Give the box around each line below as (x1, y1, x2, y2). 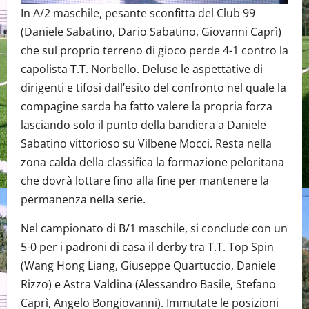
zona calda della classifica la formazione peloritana (21, 154, 284, 170)
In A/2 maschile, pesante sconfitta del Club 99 (21, 6, 255, 21)
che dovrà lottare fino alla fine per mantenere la (21, 173, 269, 189)
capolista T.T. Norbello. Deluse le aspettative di (21, 61, 263, 77)
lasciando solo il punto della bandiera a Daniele (21, 117, 266, 133)
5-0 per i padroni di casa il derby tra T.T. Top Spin (21, 239, 274, 255)
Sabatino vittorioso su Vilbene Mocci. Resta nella (21, 136, 272, 152)
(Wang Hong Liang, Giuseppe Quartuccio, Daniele (21, 258, 276, 274)
